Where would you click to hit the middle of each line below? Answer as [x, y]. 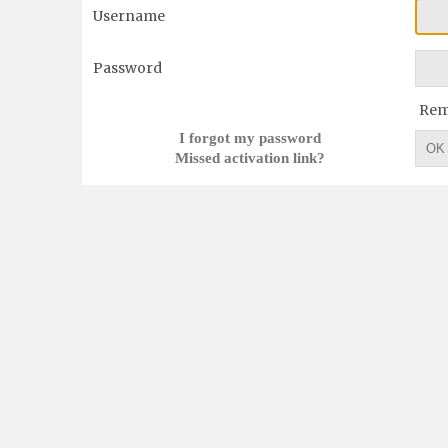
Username [129, 15]
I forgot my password [250, 137]
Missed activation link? [250, 157]
